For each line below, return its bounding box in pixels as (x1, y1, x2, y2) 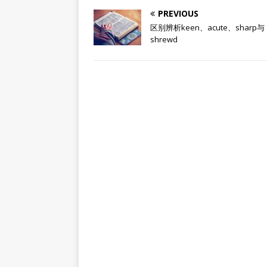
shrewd (150, 34, 178, 45)
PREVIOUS (158, 8, 198, 19)
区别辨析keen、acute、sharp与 (150, 22, 265, 33)
